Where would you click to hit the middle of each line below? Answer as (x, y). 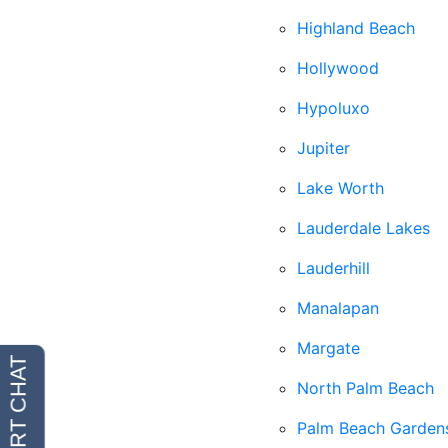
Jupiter (323, 148)
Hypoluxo (333, 108)
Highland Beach (356, 28)
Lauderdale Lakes (363, 228)
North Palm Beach (365, 388)
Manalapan (338, 308)
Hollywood (338, 68)
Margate (328, 348)
